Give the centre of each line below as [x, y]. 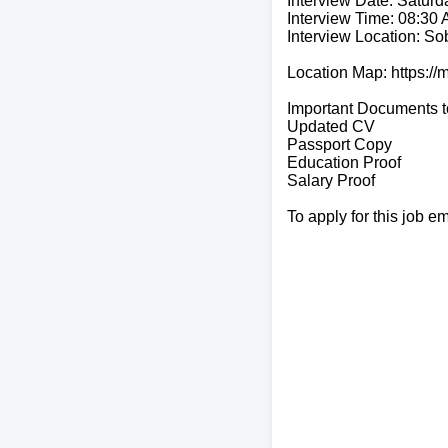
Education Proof [344, 162]
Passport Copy [339, 144]
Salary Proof [331, 180]
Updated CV [331, 126]
